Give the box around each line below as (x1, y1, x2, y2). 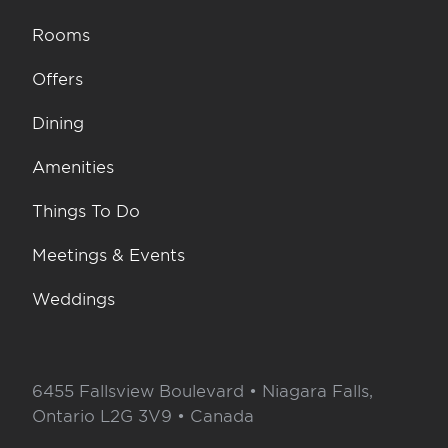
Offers (32, 68, 83, 89)
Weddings (32, 288, 115, 309)
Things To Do (32, 200, 140, 221)
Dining (32, 112, 84, 133)
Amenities (32, 156, 114, 177)
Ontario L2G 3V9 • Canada (32, 405, 254, 426)
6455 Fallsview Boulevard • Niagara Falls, (32, 380, 373, 401)
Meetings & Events (32, 244, 185, 265)
